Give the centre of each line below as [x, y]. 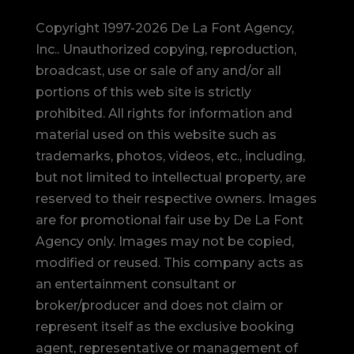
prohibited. [72, 113]
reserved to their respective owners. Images [176, 198]
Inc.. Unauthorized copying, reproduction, [166, 49]
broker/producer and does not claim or [159, 305]
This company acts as [233, 262]
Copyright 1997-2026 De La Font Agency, [164, 28]
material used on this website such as [156, 134]
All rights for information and [200, 113]
